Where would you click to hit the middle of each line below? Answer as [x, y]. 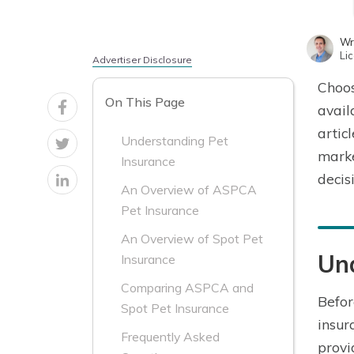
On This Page [145, 102]
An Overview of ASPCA [189, 190]
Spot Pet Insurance [175, 309]
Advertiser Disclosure [142, 60]
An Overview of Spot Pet [192, 239]
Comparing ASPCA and [187, 288]
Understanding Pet [175, 141]
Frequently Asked [170, 337]
